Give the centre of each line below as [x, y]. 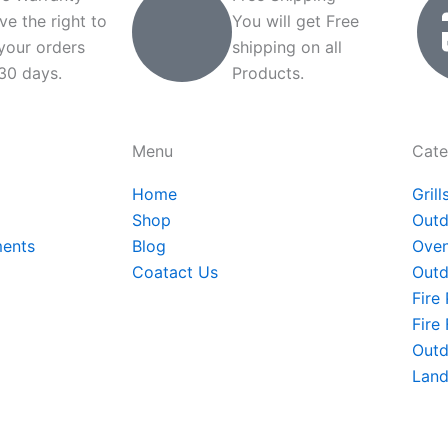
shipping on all [287, 47]
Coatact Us [175, 272]
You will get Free [295, 21]
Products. [268, 73]
